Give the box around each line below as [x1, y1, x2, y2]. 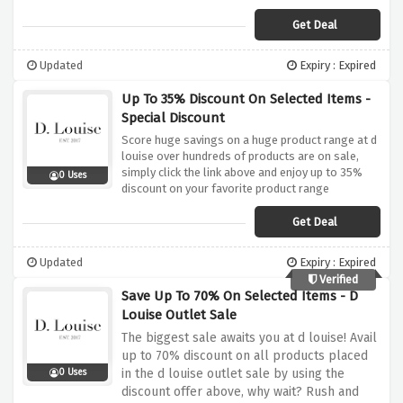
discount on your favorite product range [121, 182, 329, 196]
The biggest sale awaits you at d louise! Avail [121, 330, 377, 346]
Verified [317, 273, 358, 287]
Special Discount [121, 110, 225, 127]
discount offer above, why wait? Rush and [121, 384, 359, 400]
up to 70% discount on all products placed [121, 348, 368, 364]
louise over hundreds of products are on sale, [121, 149, 359, 164]
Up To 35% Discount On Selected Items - [121, 91, 371, 108]
